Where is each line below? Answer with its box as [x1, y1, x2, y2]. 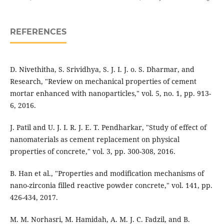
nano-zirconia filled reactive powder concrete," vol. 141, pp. [9, 180, 212, 190]
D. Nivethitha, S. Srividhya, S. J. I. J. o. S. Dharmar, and [9, 64, 194, 74]
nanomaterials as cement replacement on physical [9, 134, 179, 144]
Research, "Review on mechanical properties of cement [9, 76, 196, 86]
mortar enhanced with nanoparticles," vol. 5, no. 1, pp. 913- [9, 88, 211, 98]
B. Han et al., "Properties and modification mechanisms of [9, 168, 204, 178]
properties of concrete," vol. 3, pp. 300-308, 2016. [9, 146, 175, 156]
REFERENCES [9, 27, 66, 37]
